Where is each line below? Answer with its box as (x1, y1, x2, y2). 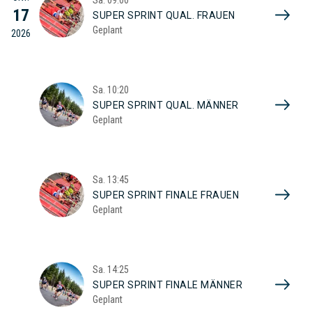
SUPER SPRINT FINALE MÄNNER (93, 279, 242, 290)
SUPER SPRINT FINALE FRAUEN (93, 189, 239, 201)
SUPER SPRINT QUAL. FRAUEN (93, 9, 235, 21)
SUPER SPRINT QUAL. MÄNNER (93, 99, 239, 111)
